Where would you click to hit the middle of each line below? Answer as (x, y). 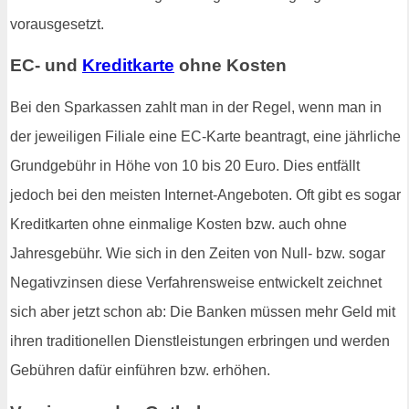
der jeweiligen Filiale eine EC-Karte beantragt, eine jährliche (205, 137)
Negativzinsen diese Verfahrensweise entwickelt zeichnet (196, 283)
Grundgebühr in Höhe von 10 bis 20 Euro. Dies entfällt (185, 166)
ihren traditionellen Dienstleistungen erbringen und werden (200, 341)
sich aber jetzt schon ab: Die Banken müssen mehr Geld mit (203, 312)
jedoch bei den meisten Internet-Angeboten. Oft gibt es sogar (205, 195)
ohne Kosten (231, 66)
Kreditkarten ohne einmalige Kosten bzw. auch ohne (178, 225)
